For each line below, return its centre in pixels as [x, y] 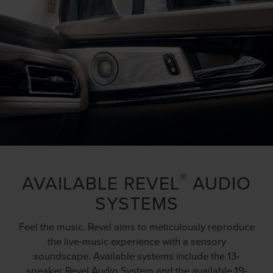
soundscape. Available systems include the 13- [136, 256]
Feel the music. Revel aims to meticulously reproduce [136, 227]
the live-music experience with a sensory [136, 241]
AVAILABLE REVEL [101, 183]
